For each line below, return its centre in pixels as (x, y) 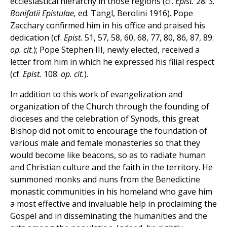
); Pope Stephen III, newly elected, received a (117, 50)
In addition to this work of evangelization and (96, 94)
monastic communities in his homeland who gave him (111, 192)
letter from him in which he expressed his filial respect (112, 62)
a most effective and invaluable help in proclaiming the (113, 204)
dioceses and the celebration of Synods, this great (105, 119)
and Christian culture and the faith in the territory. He (111, 167)
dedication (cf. (37, 38)
